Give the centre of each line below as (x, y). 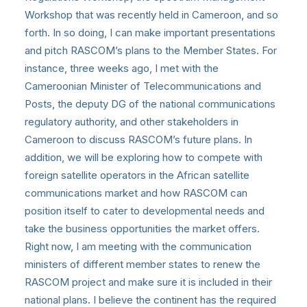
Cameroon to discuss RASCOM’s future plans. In (138, 139)
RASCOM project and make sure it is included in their (148, 282)
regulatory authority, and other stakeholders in (132, 121)
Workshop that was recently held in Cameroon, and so (151, 14)
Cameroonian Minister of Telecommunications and (143, 86)
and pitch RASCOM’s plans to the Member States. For (151, 50)
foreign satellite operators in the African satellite (137, 175)
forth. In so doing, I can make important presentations (150, 32)
